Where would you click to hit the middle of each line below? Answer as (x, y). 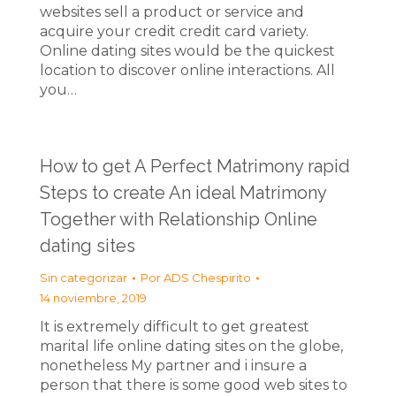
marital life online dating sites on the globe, (191, 346)
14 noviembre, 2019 (93, 298)
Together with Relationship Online (179, 219)
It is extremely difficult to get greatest (175, 327)
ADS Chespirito (207, 278)
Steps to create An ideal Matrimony (183, 193)
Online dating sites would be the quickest (187, 51)
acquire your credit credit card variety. (174, 31)
